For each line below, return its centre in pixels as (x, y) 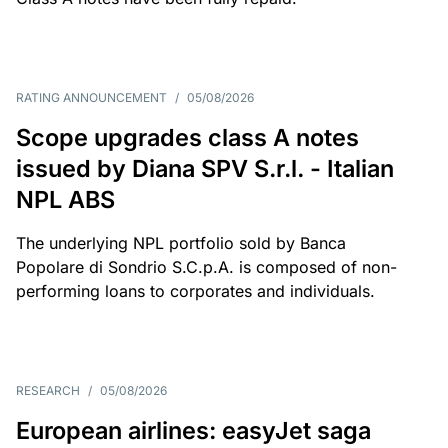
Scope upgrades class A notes (187, 137)
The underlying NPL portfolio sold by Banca (181, 243)
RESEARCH (48, 390)
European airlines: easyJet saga (193, 430)
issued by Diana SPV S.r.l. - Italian (205, 168)
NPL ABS (65, 199)
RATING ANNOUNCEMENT (91, 97)
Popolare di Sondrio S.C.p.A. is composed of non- (206, 267)
